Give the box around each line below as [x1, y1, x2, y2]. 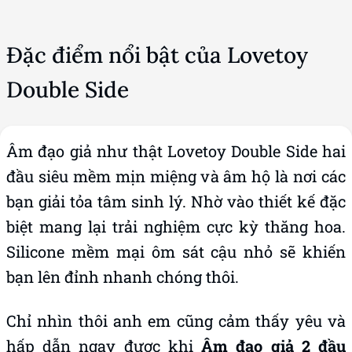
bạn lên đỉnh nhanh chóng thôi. [6, 266, 239, 287]
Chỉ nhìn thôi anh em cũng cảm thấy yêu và [6, 310, 346, 331]
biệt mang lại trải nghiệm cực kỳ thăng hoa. [6, 216, 346, 236]
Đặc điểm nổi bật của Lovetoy [6, 41, 308, 69]
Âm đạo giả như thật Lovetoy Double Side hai [6, 141, 346, 161]
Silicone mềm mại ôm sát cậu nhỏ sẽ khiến [6, 241, 346, 262]
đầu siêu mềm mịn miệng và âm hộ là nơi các [6, 166, 346, 186]
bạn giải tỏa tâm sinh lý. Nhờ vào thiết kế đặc [6, 191, 346, 211]
